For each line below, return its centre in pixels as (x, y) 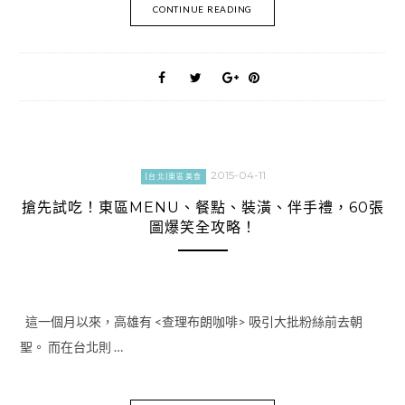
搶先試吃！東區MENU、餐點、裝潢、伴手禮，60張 (202, 207)
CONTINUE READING (202, 9)
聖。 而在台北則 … (71, 347)
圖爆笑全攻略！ (202, 227)
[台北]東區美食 (174, 176)
